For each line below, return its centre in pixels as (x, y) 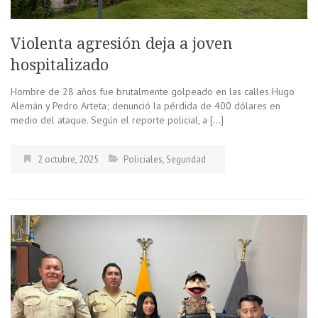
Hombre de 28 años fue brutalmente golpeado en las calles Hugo (153, 92)
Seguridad (186, 160)
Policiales (143, 160)
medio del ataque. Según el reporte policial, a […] (117, 120)
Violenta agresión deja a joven (122, 44)
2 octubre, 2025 (68, 160)
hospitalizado (60, 65)
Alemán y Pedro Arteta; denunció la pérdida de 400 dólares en (146, 106)
